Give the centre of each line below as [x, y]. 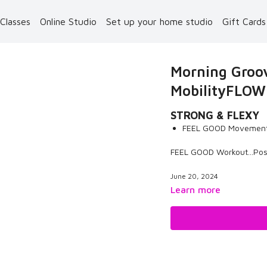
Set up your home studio [159, 21]
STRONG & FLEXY [215, 115]
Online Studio [68, 21]
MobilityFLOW [218, 91]
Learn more [195, 190]
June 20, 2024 [194, 176]
